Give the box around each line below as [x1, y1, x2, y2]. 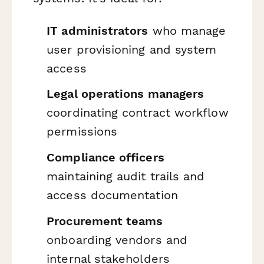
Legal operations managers [47, 87, 204, 101]
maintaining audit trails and [47, 169, 205, 183]
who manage [148, 23, 226, 38]
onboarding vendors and [47, 232, 187, 247]
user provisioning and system [47, 42, 217, 57]
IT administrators [47, 23, 148, 38]
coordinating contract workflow [47, 105, 229, 120]
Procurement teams [47, 213, 163, 228]
